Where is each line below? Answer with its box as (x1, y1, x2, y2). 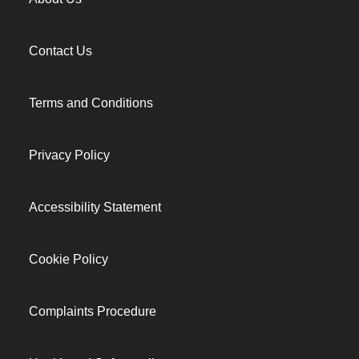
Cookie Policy (29, 252, 108, 266)
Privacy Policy (29, 148, 110, 162)
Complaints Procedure (29, 305, 156, 318)
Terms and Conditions (29, 96, 153, 110)
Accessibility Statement (29, 200, 161, 214)
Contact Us (29, 44, 92, 58)
